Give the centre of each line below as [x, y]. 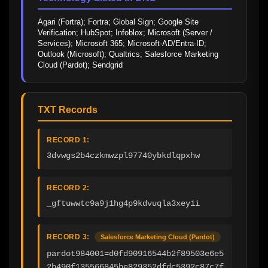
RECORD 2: [68, 188]
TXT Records [68, 109]
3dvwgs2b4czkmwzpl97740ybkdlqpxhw [123, 155]
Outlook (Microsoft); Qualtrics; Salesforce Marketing [128, 54]
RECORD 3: [68, 237]
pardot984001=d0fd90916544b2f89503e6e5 [135, 253]
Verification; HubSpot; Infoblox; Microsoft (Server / [125, 32]
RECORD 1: [68, 140]
